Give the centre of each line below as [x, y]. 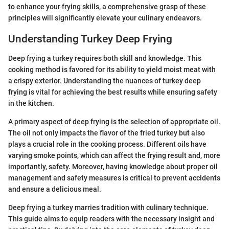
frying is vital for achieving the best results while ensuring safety [113, 92]
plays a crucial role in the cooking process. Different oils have [107, 144]
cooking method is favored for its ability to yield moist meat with [112, 70]
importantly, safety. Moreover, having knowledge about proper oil [113, 167]
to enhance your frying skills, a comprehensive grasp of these [107, 6]
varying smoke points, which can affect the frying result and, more [114, 155]
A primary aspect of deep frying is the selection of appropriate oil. [114, 122]
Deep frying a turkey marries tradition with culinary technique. [108, 208]
